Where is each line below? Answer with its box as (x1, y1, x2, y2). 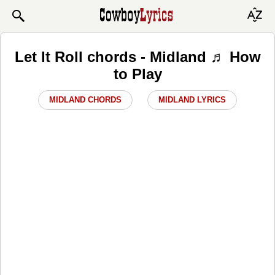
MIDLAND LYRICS (158, 95, 226, 104)
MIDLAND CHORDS (49, 95, 122, 104)
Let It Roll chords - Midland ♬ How (14, 48, 261, 65)
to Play (113, 65, 162, 82)
